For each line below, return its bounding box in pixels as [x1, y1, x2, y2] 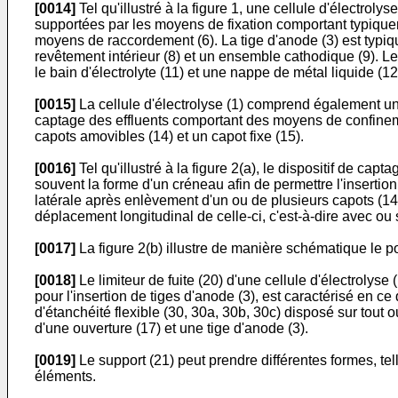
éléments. [35, 369, 96, 384]
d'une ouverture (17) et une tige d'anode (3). [35, 321, 308, 336]
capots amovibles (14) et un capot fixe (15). [35, 129, 304, 144]
